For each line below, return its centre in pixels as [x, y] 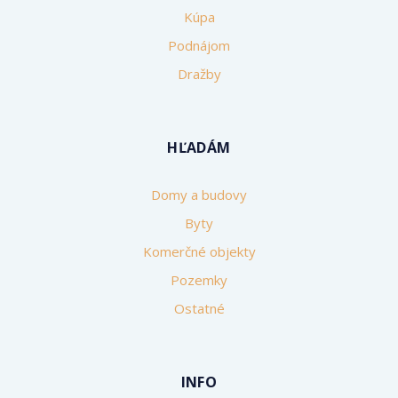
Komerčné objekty [199, 252]
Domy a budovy [199, 195]
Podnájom [199, 46]
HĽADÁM [199, 148]
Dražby [199, 74]
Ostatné [199, 309]
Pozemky [199, 280]
